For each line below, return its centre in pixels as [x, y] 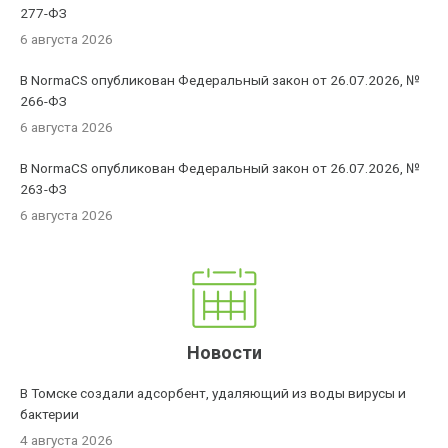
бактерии [50, 414]
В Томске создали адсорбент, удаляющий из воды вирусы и [213, 393]
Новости [224, 352]
